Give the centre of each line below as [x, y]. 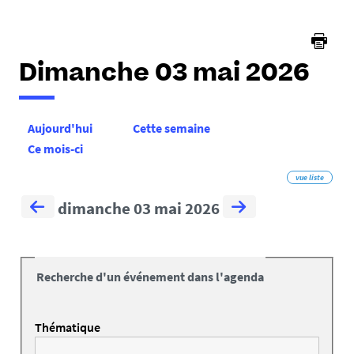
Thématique [68, 328]
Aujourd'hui [60, 128]
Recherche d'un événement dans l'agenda [150, 277]
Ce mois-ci [55, 149]
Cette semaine [171, 128]
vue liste [310, 178]
